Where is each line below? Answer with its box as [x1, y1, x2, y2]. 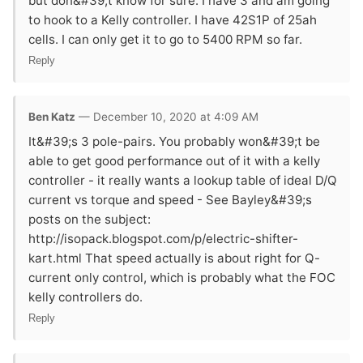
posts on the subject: [28, 211, 151, 227]
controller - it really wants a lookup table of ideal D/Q [28, 172, 337, 188]
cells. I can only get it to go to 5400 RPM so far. [28, 31, 302, 47]
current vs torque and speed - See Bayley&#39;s [28, 191, 312, 207]
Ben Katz [28, 109, 75, 123]
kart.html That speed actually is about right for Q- [28, 250, 320, 266]
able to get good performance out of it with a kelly [28, 152, 320, 169]
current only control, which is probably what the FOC [28, 269, 335, 285]
